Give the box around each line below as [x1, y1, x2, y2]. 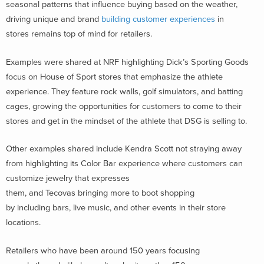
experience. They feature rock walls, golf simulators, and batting [6, 86, 243, 97]
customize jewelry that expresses [6, 173, 130, 184]
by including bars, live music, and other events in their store [6, 203, 226, 213]
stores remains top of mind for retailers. [6, 28, 154, 39]
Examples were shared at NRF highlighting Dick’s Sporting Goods [6, 57, 249, 67]
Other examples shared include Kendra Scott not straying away [6, 144, 242, 154]
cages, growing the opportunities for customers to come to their [6, 101, 242, 111]
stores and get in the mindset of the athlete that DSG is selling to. [6, 115, 249, 126]
